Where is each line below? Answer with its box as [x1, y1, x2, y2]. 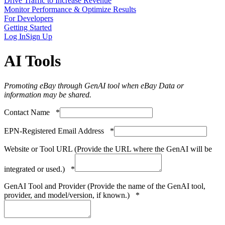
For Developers [4, 14, 53, 23]
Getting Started [4, 23, 52, 32]
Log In [4, 32, 26, 41]
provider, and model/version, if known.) [4, 190, 136, 199]
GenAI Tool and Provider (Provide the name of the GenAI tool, [4, 181, 205, 190]
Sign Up [26, 32, 52, 41]
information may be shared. [4, 90, 91, 99]
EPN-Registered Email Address [4, 126, 110, 135]
